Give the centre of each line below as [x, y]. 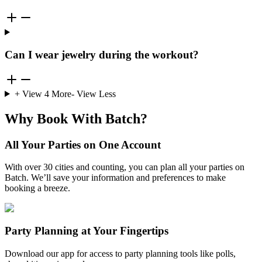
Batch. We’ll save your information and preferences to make [115, 178]
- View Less [93, 94]
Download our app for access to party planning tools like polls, [120, 253]
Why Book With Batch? [76, 118]
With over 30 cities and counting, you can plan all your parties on [125, 167]
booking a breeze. [37, 188]
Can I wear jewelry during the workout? [102, 55]
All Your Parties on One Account [83, 144]
